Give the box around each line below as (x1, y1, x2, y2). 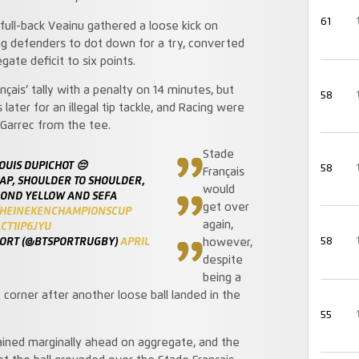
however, (202, 237, 252, 249)
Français (202, 167, 244, 179)
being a (202, 272, 241, 284)
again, (202, 220, 233, 232)
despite (202, 255, 243, 267)
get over (202, 202, 249, 214)
